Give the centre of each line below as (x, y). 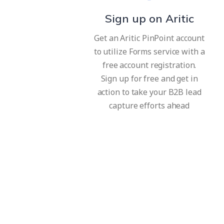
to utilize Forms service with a (149, 52)
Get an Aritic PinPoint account (149, 38)
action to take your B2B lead (149, 92)
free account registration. (149, 65)
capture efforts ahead (149, 106)
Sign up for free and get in (149, 79)
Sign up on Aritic (149, 19)
